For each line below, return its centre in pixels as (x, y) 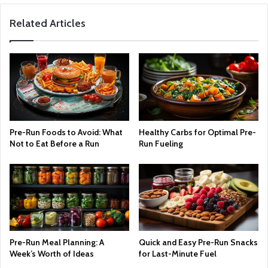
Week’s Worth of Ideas (52, 254)
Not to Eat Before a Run (54, 143)
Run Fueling (161, 143)
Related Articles (48, 23)
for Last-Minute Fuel (178, 254)
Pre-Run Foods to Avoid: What (66, 132)
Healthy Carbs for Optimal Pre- (197, 132)
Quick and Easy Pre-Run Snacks (198, 243)
